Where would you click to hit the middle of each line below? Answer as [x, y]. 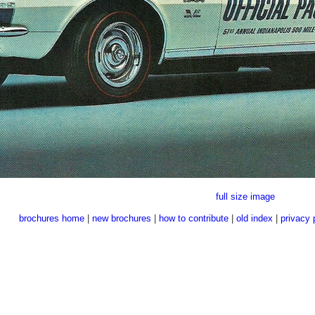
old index [254, 219]
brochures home [51, 219]
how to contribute [193, 219]
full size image [245, 197]
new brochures [121, 219]
